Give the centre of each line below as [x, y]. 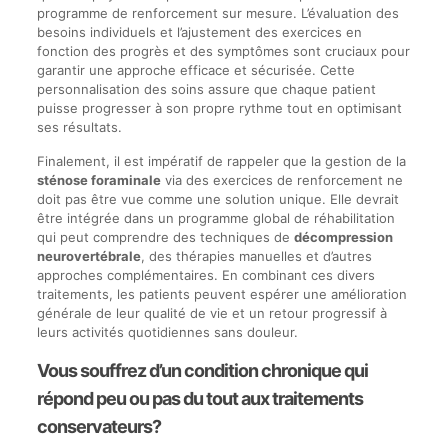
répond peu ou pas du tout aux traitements [199, 398]
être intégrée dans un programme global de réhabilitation [215, 217]
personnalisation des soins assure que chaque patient [206, 88]
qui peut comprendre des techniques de [165, 236]
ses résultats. [79, 126]
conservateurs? [98, 426]
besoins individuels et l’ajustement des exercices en [199, 31]
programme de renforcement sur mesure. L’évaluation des [217, 12]
